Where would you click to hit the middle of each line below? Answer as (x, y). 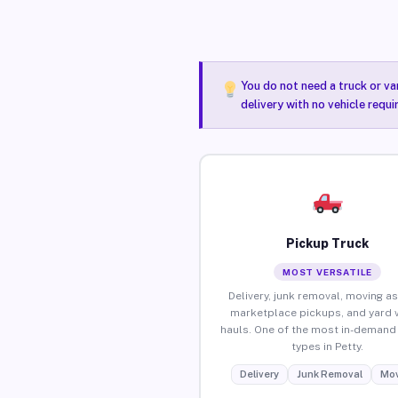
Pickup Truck (328, 243)
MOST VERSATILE (328, 271)
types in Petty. (328, 346)
